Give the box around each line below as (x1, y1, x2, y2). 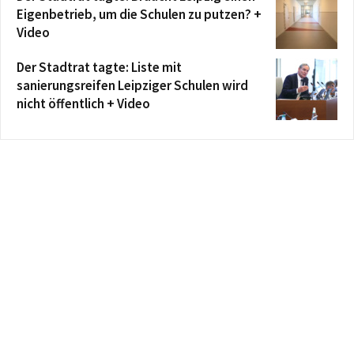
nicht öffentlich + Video (17, 94, 150, 112)
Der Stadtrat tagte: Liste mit (17, 58, 182, 76)
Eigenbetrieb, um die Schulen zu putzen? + (17, 5, 262, 23)
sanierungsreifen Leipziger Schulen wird (17, 76, 248, 94)
